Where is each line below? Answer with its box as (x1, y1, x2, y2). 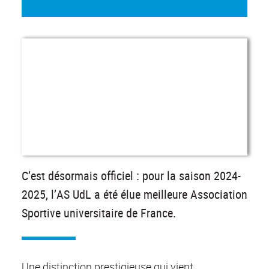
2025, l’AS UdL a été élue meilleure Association (22, 186, 247, 203)
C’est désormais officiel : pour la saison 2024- (22, 168, 241, 184)
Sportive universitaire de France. (22, 205, 176, 222)
